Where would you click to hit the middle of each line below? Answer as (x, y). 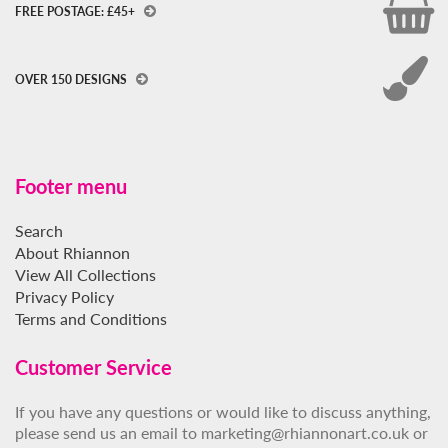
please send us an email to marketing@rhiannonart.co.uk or (221, 433)
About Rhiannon (72, 253)
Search (39, 231)
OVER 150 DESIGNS (72, 80)
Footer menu (71, 186)
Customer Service (93, 367)
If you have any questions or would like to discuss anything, (223, 412)
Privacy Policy (64, 297)
